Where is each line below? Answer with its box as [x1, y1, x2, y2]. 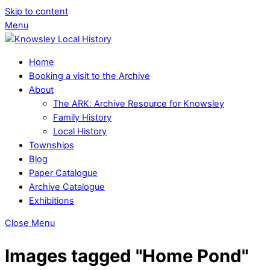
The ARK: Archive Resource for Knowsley [53, 98, 224, 109]
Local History [53, 125, 107, 137]
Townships [29, 139, 74, 151]
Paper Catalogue [29, 167, 98, 178]
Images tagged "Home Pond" [5, 245, 248, 266]
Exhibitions [29, 195, 74, 206]
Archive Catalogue [29, 181, 105, 192]
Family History [53, 111, 111, 123]
